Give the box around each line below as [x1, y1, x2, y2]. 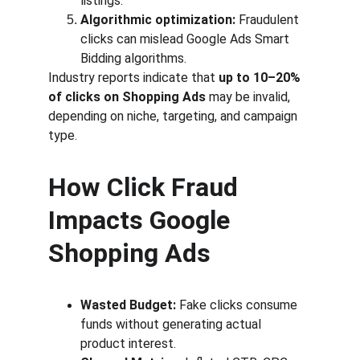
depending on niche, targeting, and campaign [48, 108, 301, 124]
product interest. [80, 336, 176, 351]
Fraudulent [235, 12, 302, 27]
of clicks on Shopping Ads [48, 89, 206, 104]
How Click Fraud [48, 172, 244, 202]
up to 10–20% [219, 70, 304, 85]
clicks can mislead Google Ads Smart [80, 31, 292, 47]
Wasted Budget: [80, 297, 176, 313]
